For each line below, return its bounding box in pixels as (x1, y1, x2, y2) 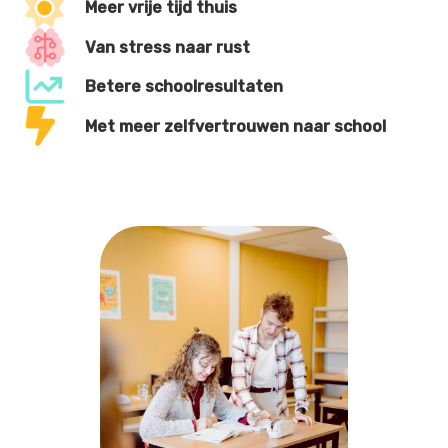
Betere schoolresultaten (85, 76, 283, 96)
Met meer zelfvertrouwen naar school (85, 116, 386, 136)
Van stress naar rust (85, 37, 250, 57)
